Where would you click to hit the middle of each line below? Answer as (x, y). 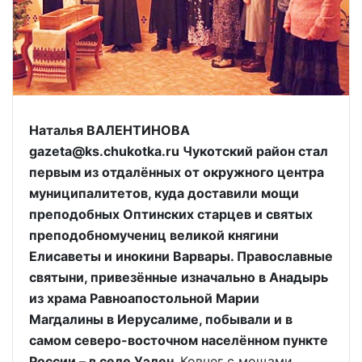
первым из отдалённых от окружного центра (177, 173)
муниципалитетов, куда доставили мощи (164, 194)
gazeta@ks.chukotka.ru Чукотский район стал (179, 152)
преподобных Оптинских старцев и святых (171, 215)
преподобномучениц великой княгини (154, 236)
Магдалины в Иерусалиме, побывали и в (161, 320)
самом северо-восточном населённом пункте (179, 341)
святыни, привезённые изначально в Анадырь (179, 278)
